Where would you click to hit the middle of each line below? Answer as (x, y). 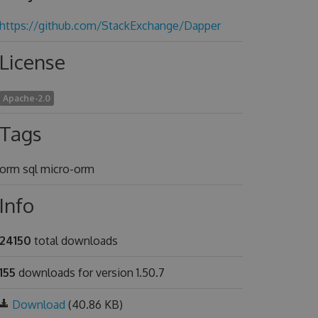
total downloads (74, 241)
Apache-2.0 (26, 98)
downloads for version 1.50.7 (90, 273)
